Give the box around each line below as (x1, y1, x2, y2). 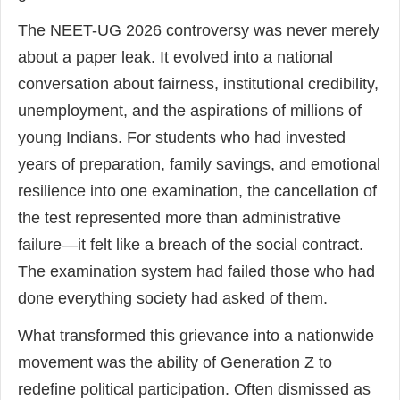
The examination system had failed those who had (18, 262, 375, 281)
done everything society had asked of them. (18, 289, 328, 308)
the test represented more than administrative (18, 209, 341, 228)
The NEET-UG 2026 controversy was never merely (18, 21, 379, 40)
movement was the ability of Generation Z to (18, 354, 332, 372)
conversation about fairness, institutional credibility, (18, 75, 379, 94)
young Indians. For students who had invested (18, 129, 346, 147)
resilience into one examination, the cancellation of (18, 182, 377, 201)
